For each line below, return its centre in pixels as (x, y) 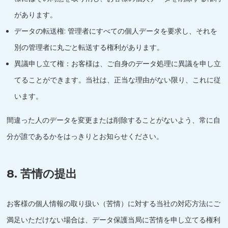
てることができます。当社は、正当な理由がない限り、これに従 (118, 80)
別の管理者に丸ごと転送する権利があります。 (89, 47)
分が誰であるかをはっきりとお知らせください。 (85, 136)
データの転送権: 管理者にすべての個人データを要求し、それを (116, 31)
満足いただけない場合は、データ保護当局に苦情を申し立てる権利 (114, 220)
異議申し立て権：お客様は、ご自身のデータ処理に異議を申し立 (118, 64)
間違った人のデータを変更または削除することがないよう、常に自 (114, 120)
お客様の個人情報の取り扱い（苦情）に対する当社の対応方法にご (114, 204)
